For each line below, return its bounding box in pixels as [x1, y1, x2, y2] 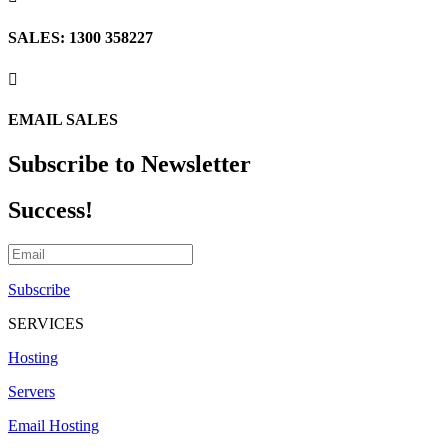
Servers [8, 383, 55, 401]
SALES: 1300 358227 [8, 28, 153, 46]
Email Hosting [8, 417, 99, 435]
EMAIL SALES [8, 111, 118, 129]
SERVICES [8, 315, 84, 333]
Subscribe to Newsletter [8, 150, 251, 177]
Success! [8, 197, 93, 224]
